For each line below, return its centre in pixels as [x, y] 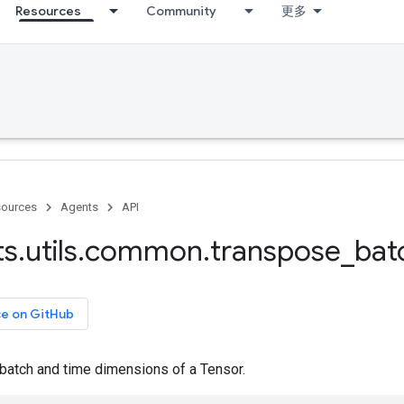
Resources [48, 11]
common [144, 251]
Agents [79, 207]
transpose [275, 251]
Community [181, 11]
